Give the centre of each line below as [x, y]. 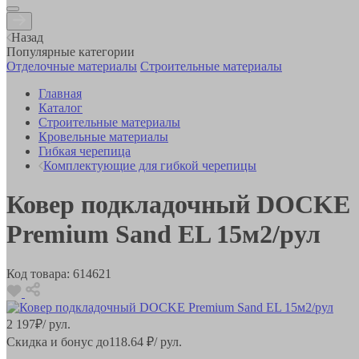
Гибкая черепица [85, 151]
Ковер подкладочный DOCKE [178, 205]
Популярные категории [71, 51]
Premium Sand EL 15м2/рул [163, 234]
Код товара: [38, 273]
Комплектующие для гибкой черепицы [150, 165]
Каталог [61, 107]
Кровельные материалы [103, 136]
